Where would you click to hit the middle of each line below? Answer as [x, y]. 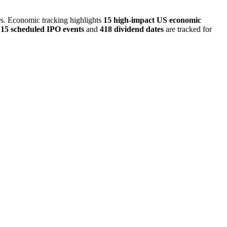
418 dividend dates [132, 29]
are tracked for [188, 29]
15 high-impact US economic [152, 20]
